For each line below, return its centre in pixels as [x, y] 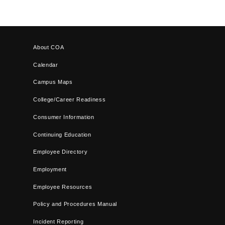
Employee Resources [63, 187]
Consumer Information [64, 117]
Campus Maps [53, 82]
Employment [50, 169]
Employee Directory [61, 152]
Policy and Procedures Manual [75, 204]
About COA [49, 47]
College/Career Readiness [70, 100]
